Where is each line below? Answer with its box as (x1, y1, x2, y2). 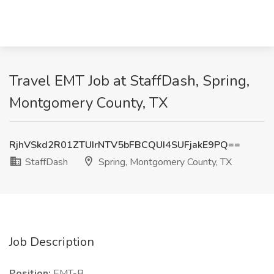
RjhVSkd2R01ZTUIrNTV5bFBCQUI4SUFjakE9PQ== (9, 138, 240, 152)
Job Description (9, 234, 94, 250)
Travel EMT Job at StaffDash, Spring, (9, 71, 250, 91)
